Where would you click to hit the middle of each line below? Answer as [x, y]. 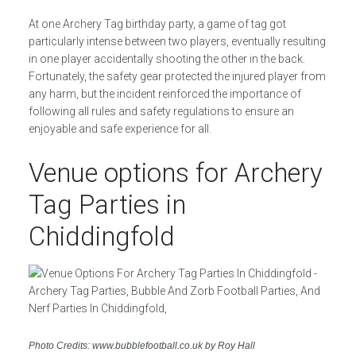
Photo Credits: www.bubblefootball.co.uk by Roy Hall [141, 346]
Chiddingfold [101, 236]
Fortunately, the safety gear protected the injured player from [177, 76]
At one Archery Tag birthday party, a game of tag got [157, 24]
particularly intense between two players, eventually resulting [177, 41]
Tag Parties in [107, 205]
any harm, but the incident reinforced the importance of [164, 94]
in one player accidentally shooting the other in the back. [166, 59]
